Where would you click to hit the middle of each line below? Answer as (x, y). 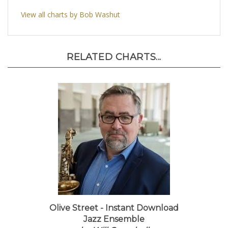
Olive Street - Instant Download (114, 212)
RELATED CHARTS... (114, 62)
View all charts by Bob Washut (70, 19)
